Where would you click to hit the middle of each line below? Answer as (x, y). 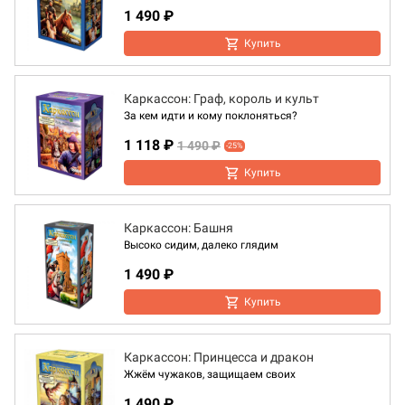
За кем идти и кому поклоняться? (211, 116)
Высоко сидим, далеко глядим (201, 245)
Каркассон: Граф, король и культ (221, 99)
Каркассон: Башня (179, 228)
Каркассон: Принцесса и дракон (219, 358)
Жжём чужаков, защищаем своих (210, 375)
